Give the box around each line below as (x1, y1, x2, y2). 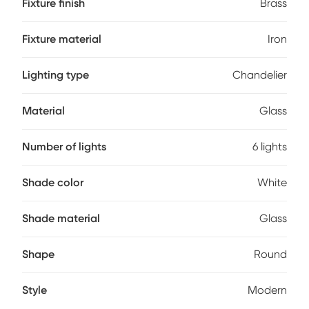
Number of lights (22, 141, 106, 152)
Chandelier (232, 70, 287, 81)
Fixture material (22, 34, 101, 45)
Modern (248, 285, 287, 296)
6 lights (252, 141, 287, 152)
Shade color (22, 177, 83, 188)
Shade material (22, 213, 100, 224)
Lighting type (22, 70, 89, 81)
